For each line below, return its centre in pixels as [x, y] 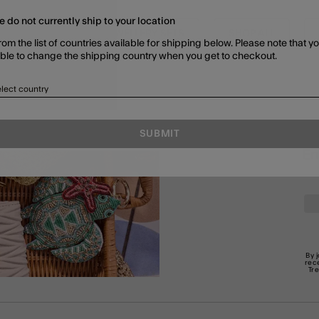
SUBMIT [159, 134]
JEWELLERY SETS [144, 33]
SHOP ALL [252, 33]
